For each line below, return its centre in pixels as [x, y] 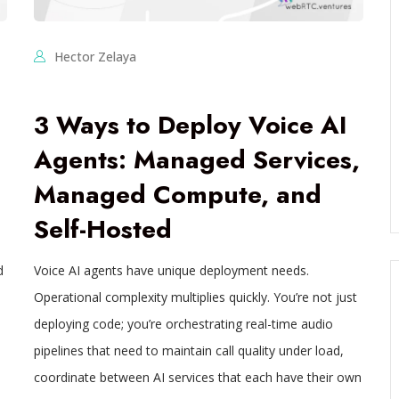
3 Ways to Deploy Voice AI [191, 126]
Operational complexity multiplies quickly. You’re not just [196, 297]
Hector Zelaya [96, 57]
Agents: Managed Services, [197, 160]
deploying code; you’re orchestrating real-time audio [184, 324]
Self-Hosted [103, 230]
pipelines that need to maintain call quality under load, [189, 351]
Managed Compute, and [178, 195]
